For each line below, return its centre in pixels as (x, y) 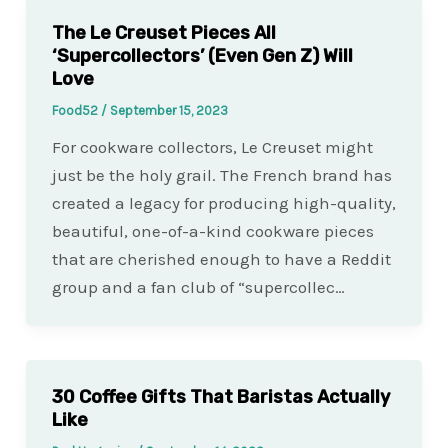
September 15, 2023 (168, 110)
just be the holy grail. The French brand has (221, 174)
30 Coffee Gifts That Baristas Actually (220, 396)
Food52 (76, 110)
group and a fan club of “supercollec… (198, 286)
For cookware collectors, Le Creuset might (212, 146)
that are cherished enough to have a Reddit (221, 258)
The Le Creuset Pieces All (163, 32)
